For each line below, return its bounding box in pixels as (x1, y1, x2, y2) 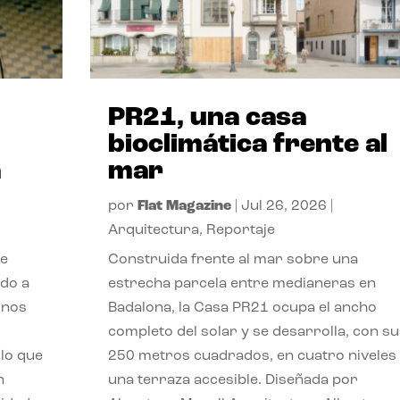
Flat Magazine (137, 198, 231, 213)
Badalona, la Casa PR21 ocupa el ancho (107, 300, 377, 315)
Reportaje (205, 222, 275, 237)
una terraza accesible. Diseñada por (107, 372, 358, 387)
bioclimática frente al (107, 130, 387, 159)
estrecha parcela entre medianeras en (107, 276, 376, 291)
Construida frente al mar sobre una (107, 252, 358, 267)
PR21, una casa (107, 104, 306, 132)
